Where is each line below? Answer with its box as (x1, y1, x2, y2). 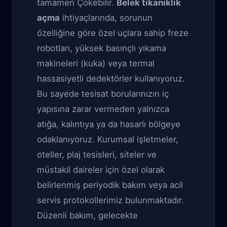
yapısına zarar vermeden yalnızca (37, 104, 169, 114)
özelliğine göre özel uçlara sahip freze (37, 28, 188, 38)
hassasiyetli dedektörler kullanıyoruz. (37, 73, 185, 84)
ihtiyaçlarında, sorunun (60, 13, 153, 23)
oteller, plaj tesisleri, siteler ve (37, 149, 157, 160)
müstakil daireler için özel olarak (37, 165, 165, 175)
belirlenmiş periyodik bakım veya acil (37, 180, 183, 190)
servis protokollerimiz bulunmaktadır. (37, 195, 184, 205)
